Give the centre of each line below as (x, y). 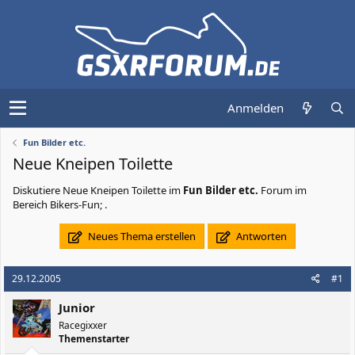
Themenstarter (94, 339)
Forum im (282, 190)
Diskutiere (38, 190)
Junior (77, 307)
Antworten (260, 236)
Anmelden (256, 108)
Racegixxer (83, 325)
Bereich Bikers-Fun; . (60, 204)
